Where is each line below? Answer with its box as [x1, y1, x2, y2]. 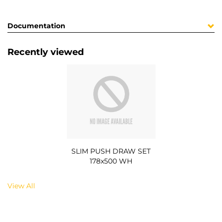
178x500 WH [90, 156, 132, 166]
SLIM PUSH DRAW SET [71, 146, 151, 156]
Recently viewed [7, 47, 84, 58]
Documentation [7, 21, 65, 31]
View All [7, 181, 35, 190]
